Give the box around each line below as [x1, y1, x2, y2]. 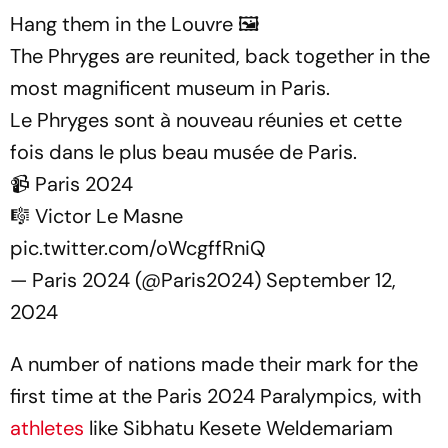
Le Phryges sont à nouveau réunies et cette [10, 107, 402, 133]
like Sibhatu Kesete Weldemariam [89, 415, 393, 441]
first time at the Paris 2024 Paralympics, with [10, 383, 421, 409]
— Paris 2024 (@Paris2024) [10, 267, 266, 293]
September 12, [266, 267, 396, 293]
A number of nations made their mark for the [10, 351, 418, 377]
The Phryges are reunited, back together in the [10, 43, 430, 69]
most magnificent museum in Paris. [10, 75, 330, 101]
